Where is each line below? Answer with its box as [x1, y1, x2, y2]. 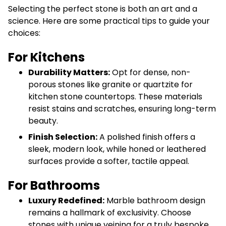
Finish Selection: [28, 131, 97, 143]
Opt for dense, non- [110, 66, 191, 78]
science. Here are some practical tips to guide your [8, 15, 210, 27]
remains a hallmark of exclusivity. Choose [28, 206, 191, 218]
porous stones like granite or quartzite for [28, 78, 193, 90]
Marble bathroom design [104, 194, 205, 206]
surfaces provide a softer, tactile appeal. [28, 155, 189, 167]
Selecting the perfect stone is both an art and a [8, 3, 197, 15]
